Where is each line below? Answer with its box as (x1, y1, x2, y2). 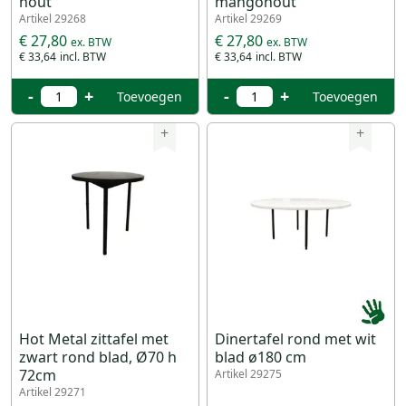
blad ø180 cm (215, 347, 306, 367)
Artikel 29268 (19, 11, 86, 26)
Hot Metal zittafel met (19, 329, 169, 349)
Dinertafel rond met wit (215, 329, 376, 349)
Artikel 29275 (215, 366, 282, 382)
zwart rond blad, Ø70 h (19, 347, 177, 367)
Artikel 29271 (19, 384, 86, 400)
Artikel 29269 (215, 11, 282, 26)
